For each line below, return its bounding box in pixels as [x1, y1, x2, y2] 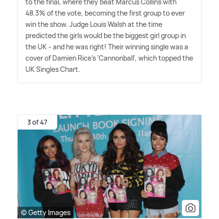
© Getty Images [21, 207, 70, 217]
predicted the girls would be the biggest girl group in [25, 31, 186, 41]
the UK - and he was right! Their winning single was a [25, 42, 188, 52]
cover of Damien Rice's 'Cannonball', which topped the [25, 53, 193, 63]
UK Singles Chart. [25, 65, 80, 74]
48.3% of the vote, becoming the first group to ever [25, 8, 185, 18]
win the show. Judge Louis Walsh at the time [25, 20, 162, 29]
